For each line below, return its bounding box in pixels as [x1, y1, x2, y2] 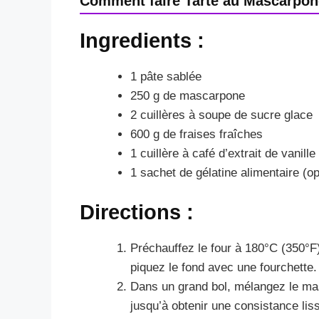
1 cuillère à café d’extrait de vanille [130, 146, 315, 160]
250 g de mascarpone [130, 88, 245, 103]
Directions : [80, 201, 194, 224]
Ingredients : [80, 28, 204, 52]
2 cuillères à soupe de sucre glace [130, 108, 313, 122]
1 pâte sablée [130, 69, 202, 83]
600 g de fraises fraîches [130, 127, 263, 141]
